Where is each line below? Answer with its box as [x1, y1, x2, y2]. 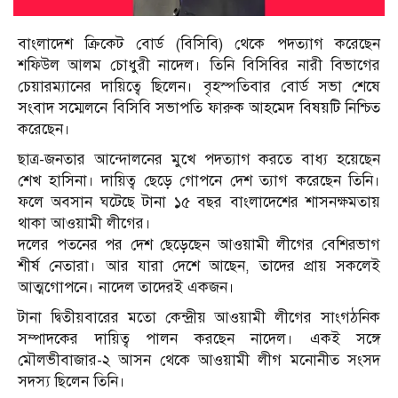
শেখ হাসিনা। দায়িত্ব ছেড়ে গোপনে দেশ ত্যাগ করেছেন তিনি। [18, 171, 380, 191]
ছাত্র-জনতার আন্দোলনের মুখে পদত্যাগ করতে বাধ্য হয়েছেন [18, 150, 380, 170]
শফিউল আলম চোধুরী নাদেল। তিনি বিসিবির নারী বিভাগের [18, 56, 380, 76]
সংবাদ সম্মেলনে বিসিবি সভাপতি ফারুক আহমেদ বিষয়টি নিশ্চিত [18, 99, 380, 118]
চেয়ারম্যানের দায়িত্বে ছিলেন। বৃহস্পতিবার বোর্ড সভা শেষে [18, 77, 380, 97]
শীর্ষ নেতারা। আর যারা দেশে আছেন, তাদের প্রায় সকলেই [18, 257, 380, 276]
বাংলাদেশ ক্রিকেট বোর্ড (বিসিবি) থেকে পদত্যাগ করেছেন [18, 35, 380, 54]
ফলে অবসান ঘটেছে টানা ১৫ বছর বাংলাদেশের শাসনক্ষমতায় [18, 193, 380, 212]
